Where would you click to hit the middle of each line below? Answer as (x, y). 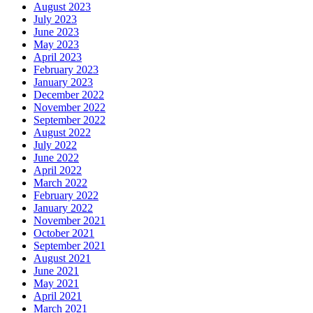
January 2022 (63, 208)
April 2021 (58, 296)
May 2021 (56, 283)
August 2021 (62, 258)
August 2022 (62, 132)
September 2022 (70, 119)
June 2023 (56, 31)
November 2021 (70, 220)
